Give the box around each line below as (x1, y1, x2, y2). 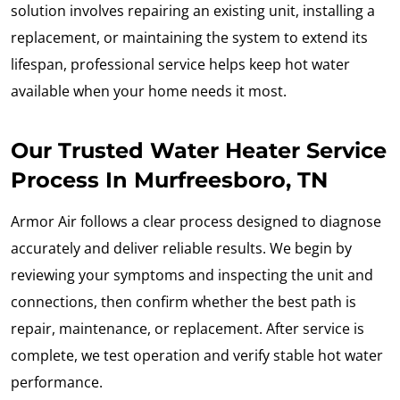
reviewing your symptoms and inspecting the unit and (11, 265, 373, 286)
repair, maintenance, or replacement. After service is (11, 319, 364, 339)
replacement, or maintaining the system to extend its (11, 28, 368, 48)
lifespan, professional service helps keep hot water (11, 54, 350, 75)
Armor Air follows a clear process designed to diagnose (11, 212, 381, 232)
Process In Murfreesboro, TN (11, 167, 328, 194)
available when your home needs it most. (11, 81, 287, 102)
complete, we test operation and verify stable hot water (11, 346, 383, 366)
